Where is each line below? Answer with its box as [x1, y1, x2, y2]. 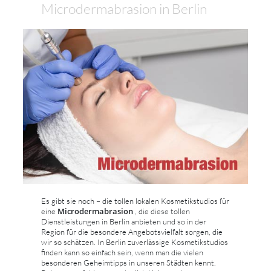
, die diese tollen [135, 206, 190, 216]
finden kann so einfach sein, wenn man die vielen [41, 247, 203, 257]
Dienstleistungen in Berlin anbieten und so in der [41, 216, 206, 226]
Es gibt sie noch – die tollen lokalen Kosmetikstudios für [41, 195, 229, 206]
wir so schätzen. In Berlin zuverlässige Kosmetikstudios [41, 237, 228, 247]
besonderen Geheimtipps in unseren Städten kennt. [41, 257, 216, 267]
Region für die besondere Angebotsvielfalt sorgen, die [41, 226, 223, 237]
